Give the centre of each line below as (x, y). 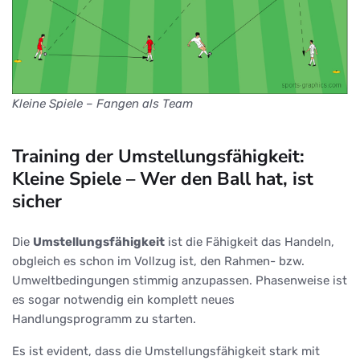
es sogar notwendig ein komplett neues (123, 300)
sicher (37, 202)
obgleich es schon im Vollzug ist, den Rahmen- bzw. (158, 262)
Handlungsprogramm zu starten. (104, 319)
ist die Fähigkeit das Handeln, (250, 242)
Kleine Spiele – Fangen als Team (102, 104)
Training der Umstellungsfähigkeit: (158, 157)
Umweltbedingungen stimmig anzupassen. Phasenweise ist (180, 281)
